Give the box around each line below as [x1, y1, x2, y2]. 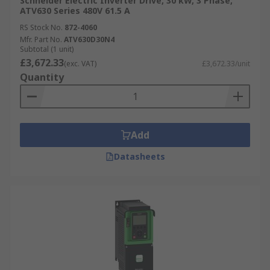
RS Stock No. [20, 22, 63, 33]
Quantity [20, 71, 64, 84]
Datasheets [113, 151, 165, 162]
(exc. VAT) [64, 58, 96, 69]
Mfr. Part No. [20, 34, 62, 45]
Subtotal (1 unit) [20, 44, 74, 54]
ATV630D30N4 [64, 34, 115, 45]
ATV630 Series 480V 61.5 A [20, 5, 130, 16]
